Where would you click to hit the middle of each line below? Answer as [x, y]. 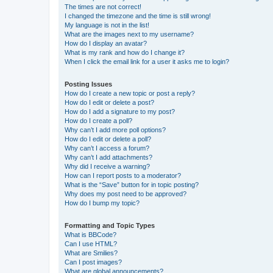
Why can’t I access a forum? [107, 148]
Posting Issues [88, 84]
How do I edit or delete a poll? [108, 139]
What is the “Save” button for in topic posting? [132, 184]
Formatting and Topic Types [110, 225]
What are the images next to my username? [129, 34]
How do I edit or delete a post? [109, 102]
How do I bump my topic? [102, 203]
